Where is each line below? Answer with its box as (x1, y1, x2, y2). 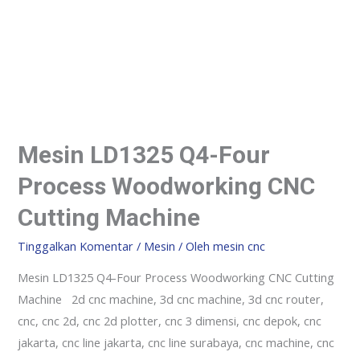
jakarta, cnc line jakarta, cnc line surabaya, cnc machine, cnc (18, 333, 335, 350)
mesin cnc (213, 238, 266, 255)
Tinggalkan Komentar (18, 238, 134, 255)
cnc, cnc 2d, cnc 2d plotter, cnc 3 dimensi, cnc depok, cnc (18, 312, 322, 329)
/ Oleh (175, 238, 214, 255)
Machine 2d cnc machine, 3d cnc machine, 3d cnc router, (18, 290, 325, 307)
